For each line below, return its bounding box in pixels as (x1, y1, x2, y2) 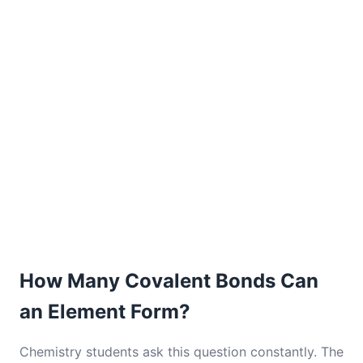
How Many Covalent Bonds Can (19, 269, 318, 293)
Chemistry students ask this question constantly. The (19, 344, 344, 360)
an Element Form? (19, 300, 190, 323)
